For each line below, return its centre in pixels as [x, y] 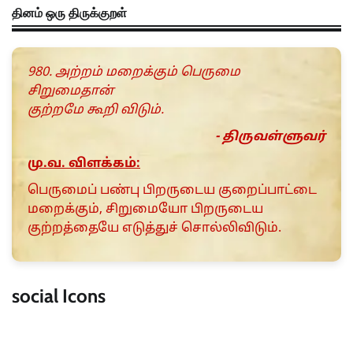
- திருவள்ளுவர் [270, 137]
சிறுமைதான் [71, 92]
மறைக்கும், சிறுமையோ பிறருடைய [145, 210]
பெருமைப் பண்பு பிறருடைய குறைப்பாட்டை [172, 191]
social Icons [59, 296]
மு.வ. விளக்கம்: [84, 164]
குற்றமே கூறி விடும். [96, 111]
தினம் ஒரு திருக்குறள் [69, 13]
